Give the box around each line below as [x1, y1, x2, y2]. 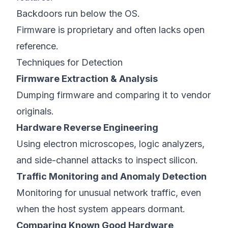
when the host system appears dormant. [16, 204, 185, 214]
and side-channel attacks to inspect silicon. [16, 155, 198, 165]
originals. [16, 106, 54, 117]
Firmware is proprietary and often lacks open [16, 24, 205, 35]
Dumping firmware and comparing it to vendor [16, 90, 211, 100]
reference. [16, 41, 59, 51]
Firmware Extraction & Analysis [16, 73, 158, 84]
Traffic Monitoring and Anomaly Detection [16, 171, 207, 182]
